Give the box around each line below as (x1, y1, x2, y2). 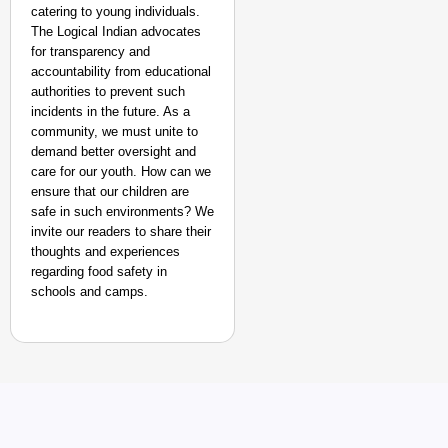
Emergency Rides (276, 411, 412, 428)
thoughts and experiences (31, 244, 180, 259)
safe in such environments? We (31, 204, 214, 219)
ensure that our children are (31, 184, 189, 199)
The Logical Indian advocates (31, 24, 201, 39)
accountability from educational (31, 64, 211, 79)
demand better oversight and (31, 144, 196, 159)
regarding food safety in (31, 264, 167, 279)
